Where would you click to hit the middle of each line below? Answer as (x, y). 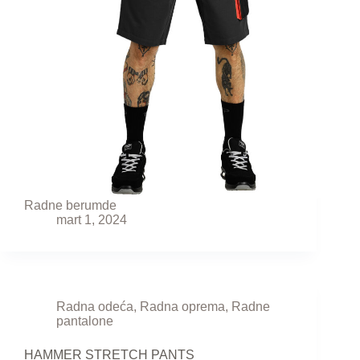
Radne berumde (70, 206)
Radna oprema (182, 307)
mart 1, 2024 (92, 220)
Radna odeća (95, 307)
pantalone (85, 321)
